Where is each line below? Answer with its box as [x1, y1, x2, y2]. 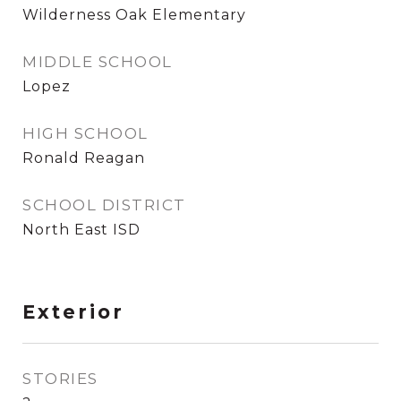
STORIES [22, 370, 98, 388]
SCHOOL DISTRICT [22, 196, 186, 214]
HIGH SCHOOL [22, 124, 149, 142]
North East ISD [22, 221, 141, 238]
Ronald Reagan [22, 149, 145, 166]
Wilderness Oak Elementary [22, 6, 246, 23]
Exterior [22, 301, 124, 323]
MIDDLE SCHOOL [22, 53, 173, 71]
